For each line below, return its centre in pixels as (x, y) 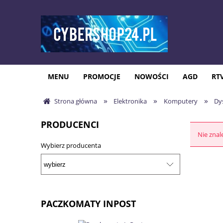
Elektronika (130, 101)
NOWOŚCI (152, 76)
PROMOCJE (102, 76)
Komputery (180, 101)
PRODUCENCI (70, 124)
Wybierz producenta (71, 145)
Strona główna (76, 101)
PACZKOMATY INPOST (88, 204)
